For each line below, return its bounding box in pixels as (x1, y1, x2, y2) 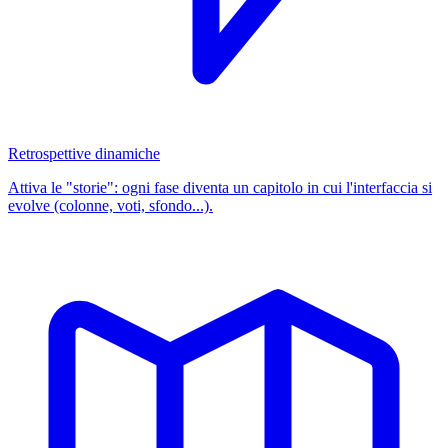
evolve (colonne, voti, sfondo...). (8, 197, 213, 214)
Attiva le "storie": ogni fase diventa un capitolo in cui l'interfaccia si (8, 179, 432, 196)
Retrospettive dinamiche (8, 145, 160, 162)
